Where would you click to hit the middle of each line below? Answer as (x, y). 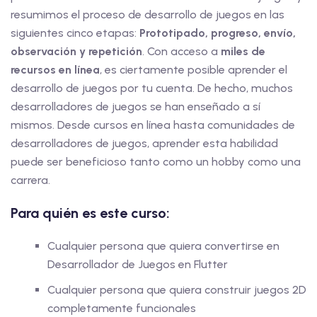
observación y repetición (76, 51)
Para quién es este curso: (90, 213)
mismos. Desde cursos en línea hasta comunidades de (153, 125)
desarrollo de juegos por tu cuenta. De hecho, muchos (152, 88)
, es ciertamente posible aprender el (194, 70)
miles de (243, 51)
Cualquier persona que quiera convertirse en (163, 246)
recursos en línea (55, 70)
